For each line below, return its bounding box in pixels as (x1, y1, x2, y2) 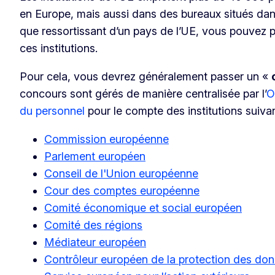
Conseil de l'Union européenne (44, 166, 198, 180)
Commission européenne (44, 132, 169, 145)
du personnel (20, 104, 85, 117)
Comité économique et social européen (44, 201, 242, 214)
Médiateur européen (44, 235, 146, 249)
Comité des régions (44, 218, 142, 231)
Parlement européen (44, 149, 145, 163)
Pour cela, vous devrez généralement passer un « (20, 69, 271, 83)
